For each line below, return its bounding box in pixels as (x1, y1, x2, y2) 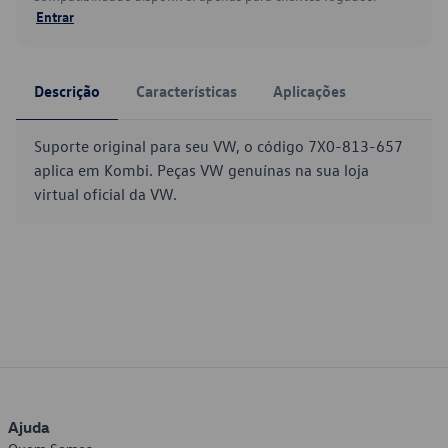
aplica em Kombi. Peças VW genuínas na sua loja (34, 160, 369, 180)
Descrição (34, 81, 100, 101)
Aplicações (273, 81, 346, 101)
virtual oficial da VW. (34, 184, 177, 204)
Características (136, 81, 237, 101)
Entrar (36, 7, 74, 25)
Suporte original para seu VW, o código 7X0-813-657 (34, 136, 403, 156)
